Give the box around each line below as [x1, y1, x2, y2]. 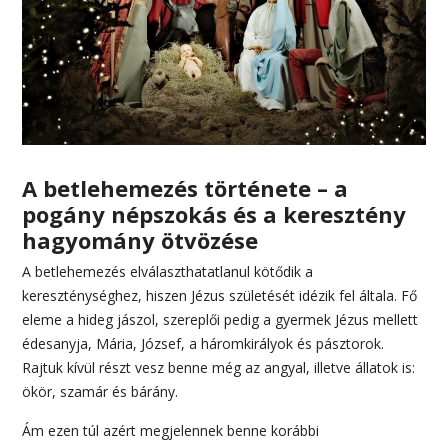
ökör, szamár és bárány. [22, 382, 179, 402]
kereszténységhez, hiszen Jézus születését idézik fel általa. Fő [22, 286, 418, 306]
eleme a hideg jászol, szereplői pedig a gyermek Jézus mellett [22, 310, 419, 330]
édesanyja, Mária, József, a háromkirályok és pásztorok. [22, 334, 385, 354]
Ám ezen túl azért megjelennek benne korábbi [22, 421, 320, 441]
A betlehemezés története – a [22, 173, 349, 204]
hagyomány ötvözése [22, 225, 259, 256]
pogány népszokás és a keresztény [22, 199, 407, 230]
